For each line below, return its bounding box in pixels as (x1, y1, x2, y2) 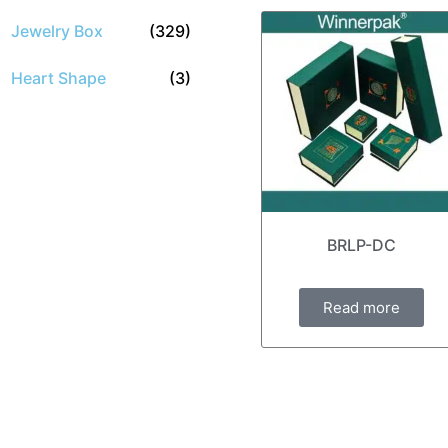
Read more (323, 298, 401, 318)
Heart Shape (11, 68, 106, 88)
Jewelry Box (11, 21, 103, 41)
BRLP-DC (327, 235, 397, 256)
